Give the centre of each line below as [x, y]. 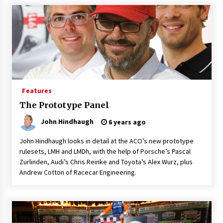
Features [37, 90]
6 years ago [126, 122]
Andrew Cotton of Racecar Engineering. [78, 172]
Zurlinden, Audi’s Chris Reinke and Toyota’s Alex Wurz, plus [106, 162]
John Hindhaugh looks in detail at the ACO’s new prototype [106, 141]
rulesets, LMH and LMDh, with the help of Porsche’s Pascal [105, 151]
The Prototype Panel [64, 105]
